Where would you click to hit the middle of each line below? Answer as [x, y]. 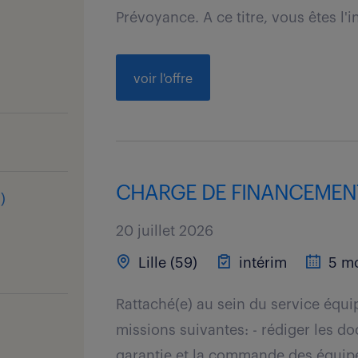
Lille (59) [166, 263]
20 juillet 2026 [165, 231]
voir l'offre [163, 79]
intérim [261, 263]
